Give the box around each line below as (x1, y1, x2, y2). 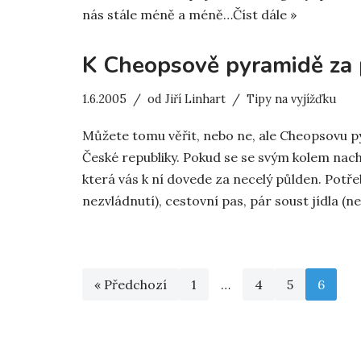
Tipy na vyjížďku (247, 92, 337, 106)
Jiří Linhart (165, 92, 226, 106)
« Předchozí (94, 276, 167, 293)
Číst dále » (233, 6, 297, 23)
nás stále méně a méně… (82, 6, 233, 23)
